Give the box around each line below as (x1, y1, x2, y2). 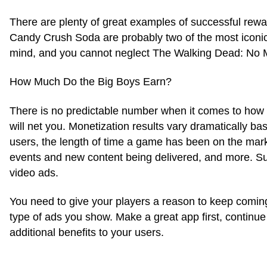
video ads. (10, 166, 58, 179)
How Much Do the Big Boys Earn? (10, 76, 172, 88)
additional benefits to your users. (10, 226, 164, 238)
